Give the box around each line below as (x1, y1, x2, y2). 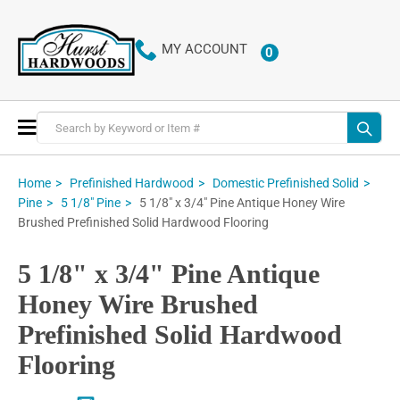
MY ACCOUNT (161, 41, 247, 58)
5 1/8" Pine (61, 196, 121, 211)
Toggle (36, 117, 79, 135)
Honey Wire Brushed (18, 289, 258, 320)
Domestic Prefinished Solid (212, 175, 359, 190)
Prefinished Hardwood (70, 175, 194, 190)
